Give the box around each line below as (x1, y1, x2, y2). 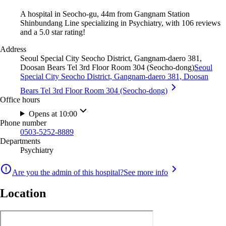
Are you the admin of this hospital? (12, 167, 124, 177)
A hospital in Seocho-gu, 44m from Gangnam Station (20, 9, 190, 18)
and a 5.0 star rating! (20, 27, 85, 36)
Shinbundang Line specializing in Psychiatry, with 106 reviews (20, 18, 220, 27)
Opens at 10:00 (28, 109, 77, 118)
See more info (124, 167, 168, 177)
